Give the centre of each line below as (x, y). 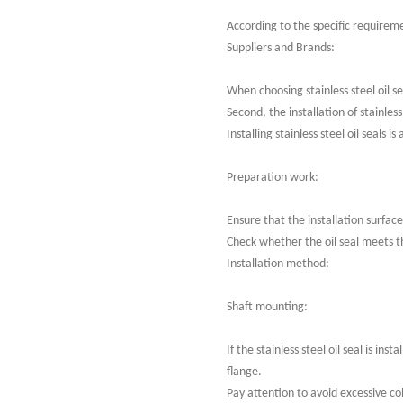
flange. (244, 372)
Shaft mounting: (267, 307)
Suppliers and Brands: (281, 48)
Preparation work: (273, 178)
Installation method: (278, 264)
